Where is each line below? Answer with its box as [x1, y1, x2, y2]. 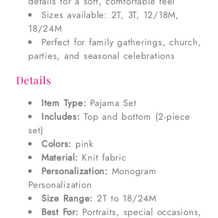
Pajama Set [86, 96, 137, 109]
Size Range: [41, 191, 93, 205]
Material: [41, 150, 78, 164]
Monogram [108, 164, 157, 178]
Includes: [41, 109, 80, 123]
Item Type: [41, 96, 87, 109]
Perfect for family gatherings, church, [41, 36, 201, 49]
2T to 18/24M [93, 191, 157, 205]
